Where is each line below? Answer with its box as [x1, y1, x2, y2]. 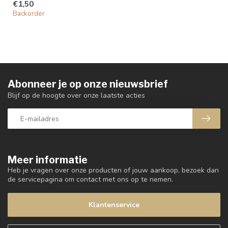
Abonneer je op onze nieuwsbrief [8, 78, 168, 91]
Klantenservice [89, 199, 139, 210]
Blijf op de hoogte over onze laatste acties [8, 91, 145, 101]
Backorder [13, 9, 45, 19]
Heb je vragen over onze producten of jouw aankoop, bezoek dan [8, 165, 219, 176]
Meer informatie [8, 154, 88, 166]
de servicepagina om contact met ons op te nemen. [8, 175, 173, 185]
